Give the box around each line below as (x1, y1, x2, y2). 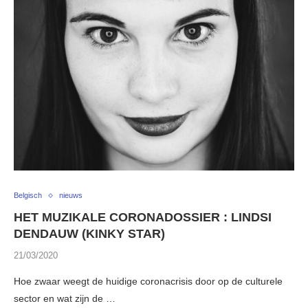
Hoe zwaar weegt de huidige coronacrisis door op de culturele (14, 276, 283, 287)
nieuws (59, 191, 82, 200)
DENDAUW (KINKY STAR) (14, 227, 165, 241)
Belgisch (14, 191, 42, 200)
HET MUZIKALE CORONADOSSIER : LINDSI (14, 210, 272, 225)
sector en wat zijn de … (14, 293, 115, 305)
